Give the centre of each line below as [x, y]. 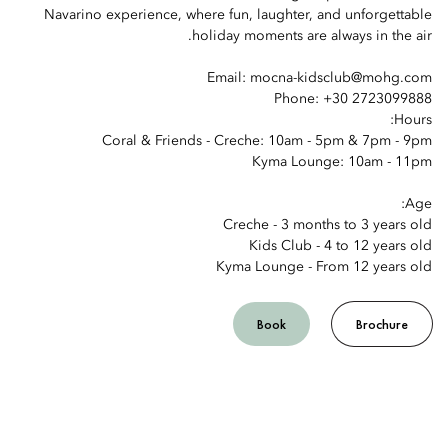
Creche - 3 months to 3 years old [327, 225]
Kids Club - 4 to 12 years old [340, 246]
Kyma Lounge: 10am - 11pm [342, 162]
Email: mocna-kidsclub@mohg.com [319, 78]
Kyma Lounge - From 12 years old [324, 267]
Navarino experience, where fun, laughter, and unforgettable [238, 15]
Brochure [382, 324]
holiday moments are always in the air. [312, 36]
